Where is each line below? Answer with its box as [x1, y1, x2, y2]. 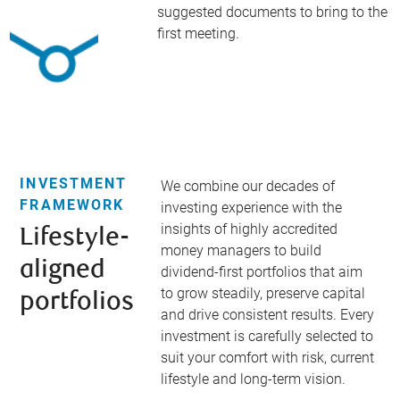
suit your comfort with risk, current [161, 348, 375, 366]
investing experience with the [161, 198, 343, 216]
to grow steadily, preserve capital [161, 284, 366, 302]
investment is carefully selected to [161, 327, 374, 345]
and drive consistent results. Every [161, 305, 375, 323]
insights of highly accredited [161, 220, 338, 237]
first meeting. [157, 25, 240, 43]
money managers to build [161, 241, 322, 259]
